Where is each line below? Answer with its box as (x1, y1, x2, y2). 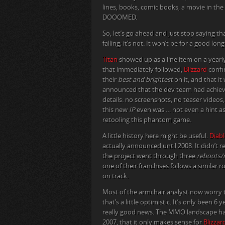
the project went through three (102, 152, 197, 160)
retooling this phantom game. (102, 116, 191, 124)
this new (102, 106, 129, 114)
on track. (102, 172, 129, 180)
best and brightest (118, 76, 173, 84)
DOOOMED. (102, 14, 137, 22)
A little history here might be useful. (102, 132, 209, 140)
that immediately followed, (102, 66, 184, 74)
